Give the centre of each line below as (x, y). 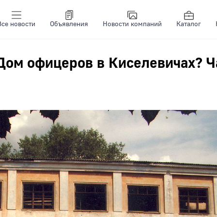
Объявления (69, 24)
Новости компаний (132, 24)
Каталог (189, 24)
